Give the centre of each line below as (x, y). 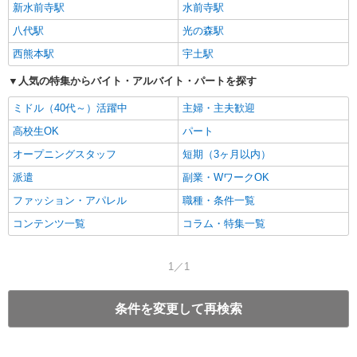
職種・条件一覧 (219, 201)
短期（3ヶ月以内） (227, 155)
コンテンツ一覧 (49, 224)
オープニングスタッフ (65, 155)
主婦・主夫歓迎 (219, 108)
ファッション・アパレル (70, 201)
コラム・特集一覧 (224, 224)
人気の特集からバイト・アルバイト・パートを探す (137, 81)
